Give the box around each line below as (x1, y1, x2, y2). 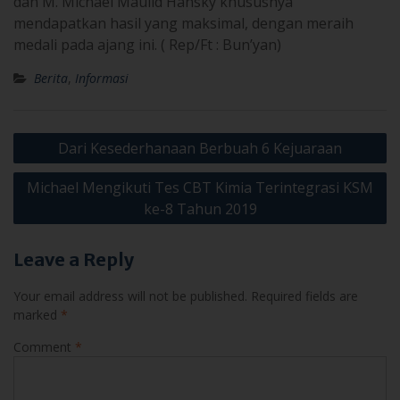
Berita (34, 69, 68, 87)
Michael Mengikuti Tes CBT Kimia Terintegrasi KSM (27, 177, 373, 197)
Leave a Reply (13, 247, 134, 271)
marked (13, 305, 61, 323)
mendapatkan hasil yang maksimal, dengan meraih (13, 12, 354, 33)
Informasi (75, 69, 129, 87)
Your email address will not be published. (13, 287, 247, 304)
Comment (13, 337, 75, 355)
